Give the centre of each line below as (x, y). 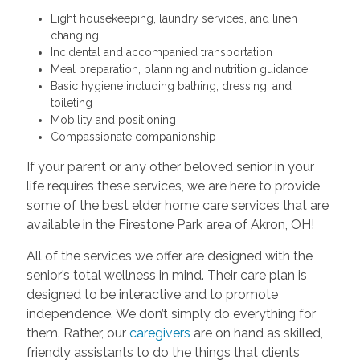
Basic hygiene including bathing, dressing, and (171, 86)
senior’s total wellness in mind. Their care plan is (166, 275)
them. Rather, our (78, 333)
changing (74, 35)
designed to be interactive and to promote (152, 294)
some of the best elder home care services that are (177, 205)
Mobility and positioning (113, 119)
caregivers (160, 333)
